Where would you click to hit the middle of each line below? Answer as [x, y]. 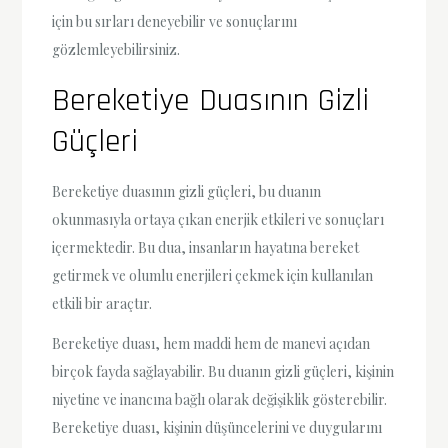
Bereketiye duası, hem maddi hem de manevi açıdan [211, 343]
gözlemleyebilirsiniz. [116, 50]
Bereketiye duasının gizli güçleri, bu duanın [187, 192]
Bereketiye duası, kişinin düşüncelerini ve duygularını [217, 427]
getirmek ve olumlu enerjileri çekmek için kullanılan [213, 276]
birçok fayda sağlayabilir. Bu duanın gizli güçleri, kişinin [223, 371]
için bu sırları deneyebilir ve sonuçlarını [175, 22]
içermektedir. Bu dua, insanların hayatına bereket [206, 248]
